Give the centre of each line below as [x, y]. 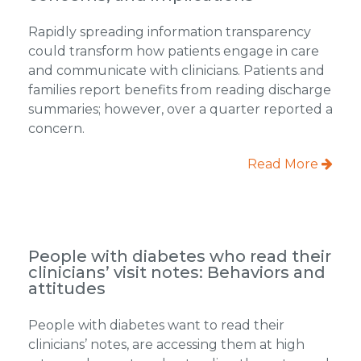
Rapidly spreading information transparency [169, 31]
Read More [285, 164]
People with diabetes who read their [179, 256]
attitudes [66, 288]
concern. [56, 128]
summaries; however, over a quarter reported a [180, 109]
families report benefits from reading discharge [179, 89]
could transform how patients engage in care [173, 51]
